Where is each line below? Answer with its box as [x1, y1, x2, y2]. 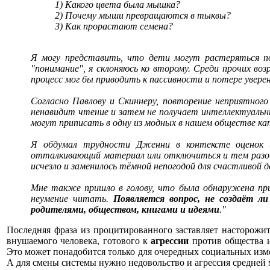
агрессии [151, 236, 189, 246]
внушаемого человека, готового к [7, 236, 151, 246]
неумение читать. [31, 193, 114, 204]
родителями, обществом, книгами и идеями [31, 204, 219, 215]
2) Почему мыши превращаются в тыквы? [55, 10, 231, 20]
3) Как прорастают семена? [55, 21, 173, 31]
